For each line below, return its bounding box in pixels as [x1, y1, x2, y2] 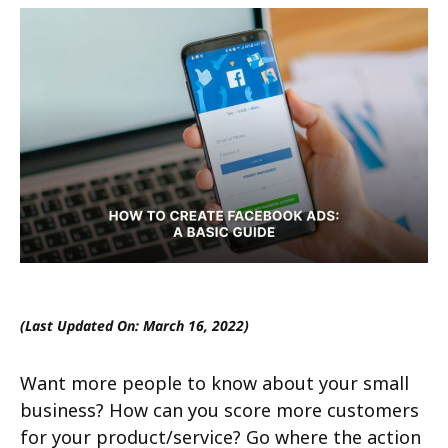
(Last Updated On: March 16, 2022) [20, 316, 249, 335]
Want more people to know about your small [20, 371, 409, 395]
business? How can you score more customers [20, 398, 419, 422]
